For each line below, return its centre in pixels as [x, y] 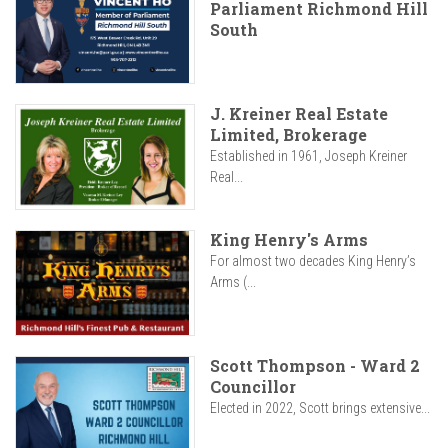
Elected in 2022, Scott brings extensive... [320, 408]
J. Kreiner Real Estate [299, 114]
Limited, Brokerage [288, 135]
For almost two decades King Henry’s [313, 261]
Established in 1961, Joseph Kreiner [308, 156]
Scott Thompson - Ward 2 [315, 366]
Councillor [253, 387]
